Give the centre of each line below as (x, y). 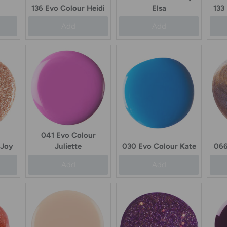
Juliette (68, 147)
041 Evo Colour (68, 136)
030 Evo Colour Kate (159, 147)
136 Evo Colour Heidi (68, 8)
